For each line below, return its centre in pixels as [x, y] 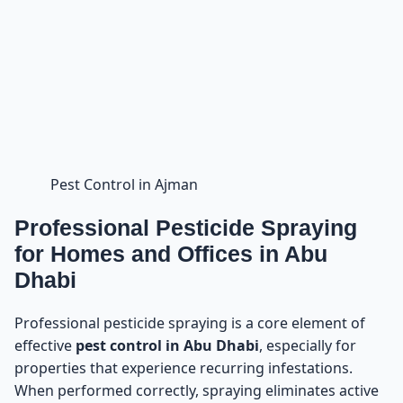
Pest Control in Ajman [124, 185]
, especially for [308, 345]
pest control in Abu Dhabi [167, 345]
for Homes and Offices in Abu [171, 254]
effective [45, 345]
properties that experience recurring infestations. [184, 367]
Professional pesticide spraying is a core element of [190, 322]
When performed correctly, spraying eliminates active [197, 390]
